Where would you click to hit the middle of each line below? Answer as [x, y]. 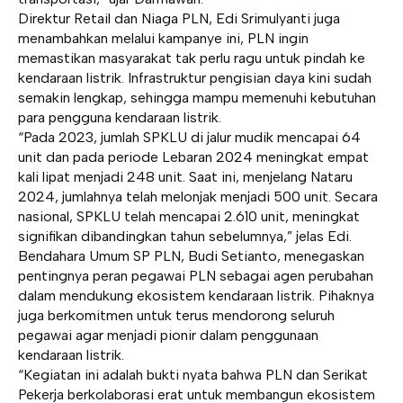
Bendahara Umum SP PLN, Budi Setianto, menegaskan [191, 256]
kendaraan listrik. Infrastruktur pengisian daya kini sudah [195, 78]
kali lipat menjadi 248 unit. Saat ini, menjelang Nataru [185, 177]
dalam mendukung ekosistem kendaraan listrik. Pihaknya [196, 296]
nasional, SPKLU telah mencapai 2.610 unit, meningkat [189, 216]
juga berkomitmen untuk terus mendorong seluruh [176, 315]
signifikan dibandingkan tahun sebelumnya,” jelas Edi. [185, 236]
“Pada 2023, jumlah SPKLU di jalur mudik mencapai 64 [189, 137]
